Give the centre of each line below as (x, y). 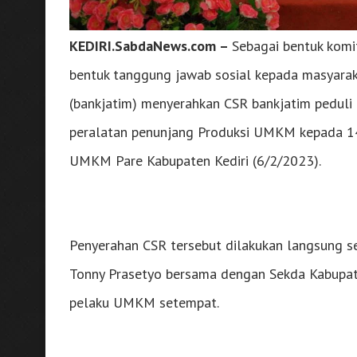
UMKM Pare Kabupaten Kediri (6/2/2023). (195, 161)
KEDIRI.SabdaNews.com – (151, 46)
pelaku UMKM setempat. (144, 303)
